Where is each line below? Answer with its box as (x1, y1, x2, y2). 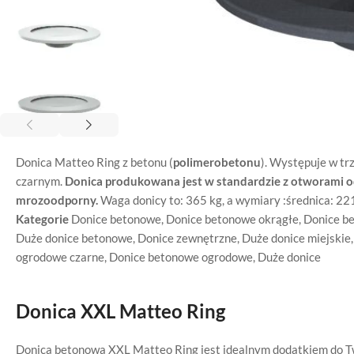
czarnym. (16, 174, 65, 188)
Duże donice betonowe (16, 231, 133, 245)
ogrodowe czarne (16, 250, 104, 264)
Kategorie (16, 212, 69, 226)
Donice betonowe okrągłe (166, 212, 299, 226)
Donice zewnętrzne (137, 231, 237, 245)
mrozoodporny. (16, 193, 98, 207)
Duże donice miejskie (242, 231, 351, 245)
